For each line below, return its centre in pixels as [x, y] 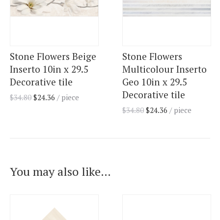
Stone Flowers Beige [53, 56]
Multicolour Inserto [165, 69]
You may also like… [60, 172]
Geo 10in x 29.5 [155, 82]
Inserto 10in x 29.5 [49, 69]
